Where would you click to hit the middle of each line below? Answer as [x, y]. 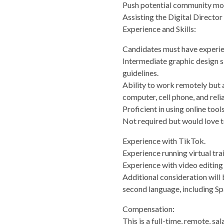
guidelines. [140, 72]
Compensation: [148, 208]
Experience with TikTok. [164, 140]
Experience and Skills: [159, 28]
